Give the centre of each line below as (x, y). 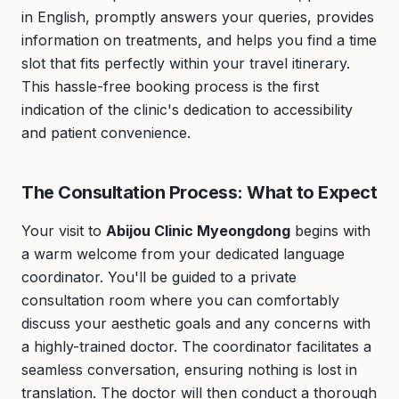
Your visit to (64, 231)
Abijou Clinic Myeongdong (198, 231)
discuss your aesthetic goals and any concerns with (196, 323)
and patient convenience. (106, 133)
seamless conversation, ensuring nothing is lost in (189, 370)
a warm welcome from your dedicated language (183, 254)
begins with (330, 231)
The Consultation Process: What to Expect (199, 192)
